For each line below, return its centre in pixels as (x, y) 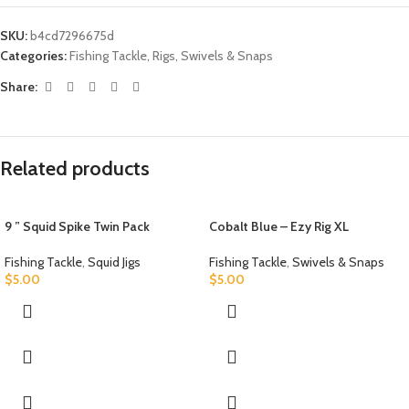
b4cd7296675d (72, 35)
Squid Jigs (114, 262)
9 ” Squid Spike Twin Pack (77, 226)
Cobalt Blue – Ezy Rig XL (279, 226)
